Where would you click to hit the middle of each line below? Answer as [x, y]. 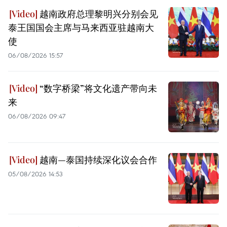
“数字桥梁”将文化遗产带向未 [97, 88]
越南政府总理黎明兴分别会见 [98, 13]
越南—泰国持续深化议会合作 [97, 159]
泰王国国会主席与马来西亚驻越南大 [81, 27]
